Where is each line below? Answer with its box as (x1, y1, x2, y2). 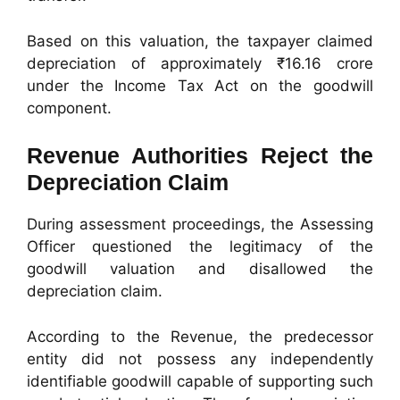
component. (27, 98, 112, 117)
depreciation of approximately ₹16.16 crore (27, 54, 373, 72)
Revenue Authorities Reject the (27, 143, 373, 169)
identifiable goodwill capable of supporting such (27, 371, 373, 390)
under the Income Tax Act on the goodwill (27, 76, 373, 95)
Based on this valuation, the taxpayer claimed (27, 31, 373, 50)
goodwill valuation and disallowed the (27, 260, 373, 279)
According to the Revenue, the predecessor (27, 327, 373, 346)
